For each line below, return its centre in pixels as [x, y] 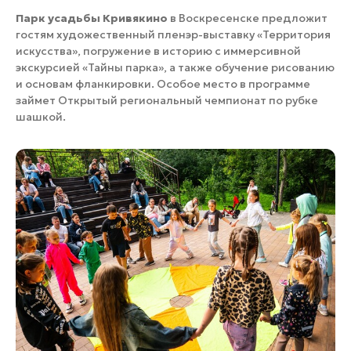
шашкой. [41, 116]
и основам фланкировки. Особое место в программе [163, 83]
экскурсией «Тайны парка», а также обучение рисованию [175, 67]
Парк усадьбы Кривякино [92, 18]
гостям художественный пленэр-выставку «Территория [173, 34]
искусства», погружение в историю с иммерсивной [158, 51]
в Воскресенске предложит [248, 18]
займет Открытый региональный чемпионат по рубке [167, 100]
